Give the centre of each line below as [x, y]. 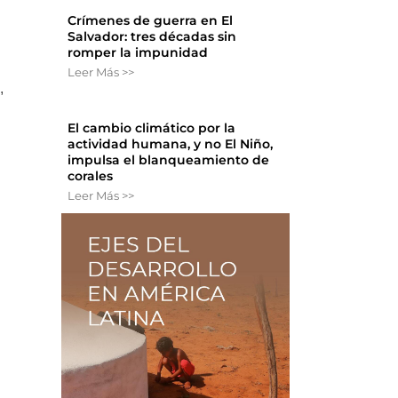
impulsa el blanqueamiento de [169, 160]
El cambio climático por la [152, 128]
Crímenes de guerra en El [151, 21]
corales [91, 176]
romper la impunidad [138, 53]
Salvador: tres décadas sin [152, 37]
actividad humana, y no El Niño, [171, 144]
